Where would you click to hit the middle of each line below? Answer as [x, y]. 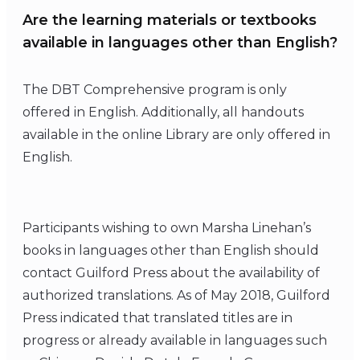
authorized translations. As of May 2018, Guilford [176, 295]
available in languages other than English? [180, 42]
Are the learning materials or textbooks [170, 20]
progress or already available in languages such [175, 340]
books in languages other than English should [171, 250]
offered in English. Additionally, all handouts [163, 112]
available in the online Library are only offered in [176, 134]
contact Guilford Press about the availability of [171, 272]
